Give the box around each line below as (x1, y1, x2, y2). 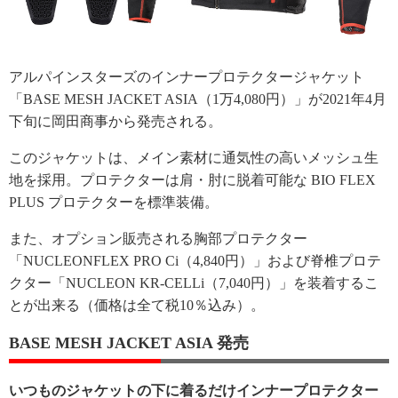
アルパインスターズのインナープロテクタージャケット (9, 69, 364, 84)
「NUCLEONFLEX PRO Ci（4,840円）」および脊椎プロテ (9, 253, 381, 268)
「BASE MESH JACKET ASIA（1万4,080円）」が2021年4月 (9, 92, 386, 107)
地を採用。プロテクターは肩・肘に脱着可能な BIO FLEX (9, 172, 376, 187)
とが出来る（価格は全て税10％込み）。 (9, 298, 265, 313)
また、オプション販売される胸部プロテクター (9, 231, 307, 246)
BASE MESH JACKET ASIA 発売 (9, 334, 249, 352)
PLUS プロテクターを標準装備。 (9, 195, 219, 210)
